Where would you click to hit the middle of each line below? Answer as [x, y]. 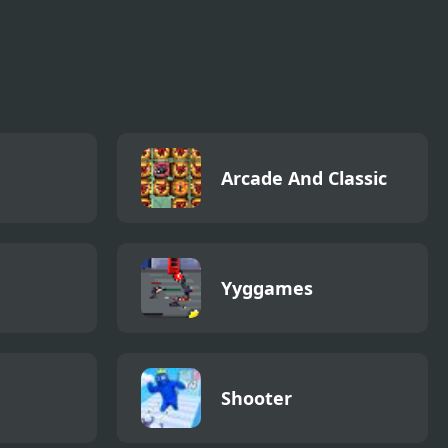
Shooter [256, 397]
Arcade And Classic [304, 177]
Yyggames [267, 287]
